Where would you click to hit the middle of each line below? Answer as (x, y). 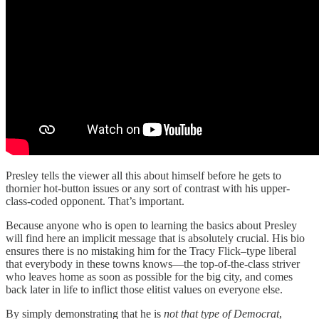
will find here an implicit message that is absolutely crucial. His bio (155, 238)
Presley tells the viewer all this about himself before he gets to (143, 176)
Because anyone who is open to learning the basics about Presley (151, 225)
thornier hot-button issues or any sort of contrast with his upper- (148, 188)
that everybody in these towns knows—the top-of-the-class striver (153, 264)
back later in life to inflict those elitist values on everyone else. (144, 289)
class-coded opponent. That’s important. (95, 201)
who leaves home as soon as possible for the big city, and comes (149, 277)
